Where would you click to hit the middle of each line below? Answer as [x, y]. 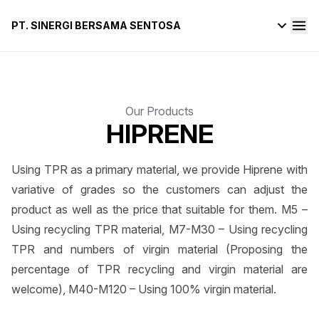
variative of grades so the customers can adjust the [159, 189]
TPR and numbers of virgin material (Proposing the [159, 249]
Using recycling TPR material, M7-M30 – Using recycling [159, 229]
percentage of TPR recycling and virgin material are [159, 269]
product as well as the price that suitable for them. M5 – [159, 209]
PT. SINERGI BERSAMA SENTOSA [96, 25]
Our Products [159, 111]
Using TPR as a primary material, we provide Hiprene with [159, 169]
